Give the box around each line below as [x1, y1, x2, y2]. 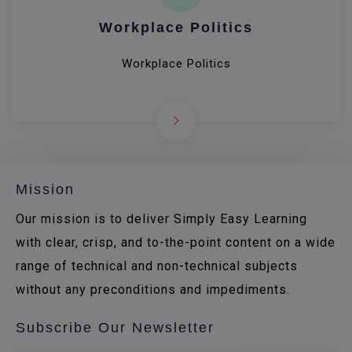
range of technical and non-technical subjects [16, 258, 298, 273]
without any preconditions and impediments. [16, 282, 290, 297]
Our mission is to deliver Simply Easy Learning [16, 211, 307, 226]
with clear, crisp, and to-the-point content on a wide [16, 235, 335, 250]
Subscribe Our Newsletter [16, 320, 214, 335]
